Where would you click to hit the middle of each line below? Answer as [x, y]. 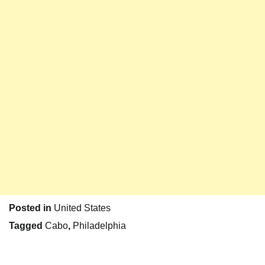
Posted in [31, 208]
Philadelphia [99, 226]
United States [82, 208]
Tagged [27, 226]
